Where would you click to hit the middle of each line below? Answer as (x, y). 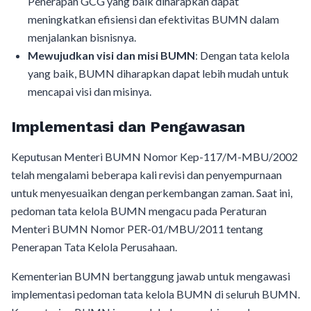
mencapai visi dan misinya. (90, 91)
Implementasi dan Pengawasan (128, 127)
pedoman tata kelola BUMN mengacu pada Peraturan (139, 211)
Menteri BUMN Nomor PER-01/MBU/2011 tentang (137, 229)
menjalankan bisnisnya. (82, 37)
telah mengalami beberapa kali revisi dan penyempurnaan (146, 175)
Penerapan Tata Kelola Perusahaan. (94, 247)
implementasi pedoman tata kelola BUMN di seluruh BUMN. (155, 294)
